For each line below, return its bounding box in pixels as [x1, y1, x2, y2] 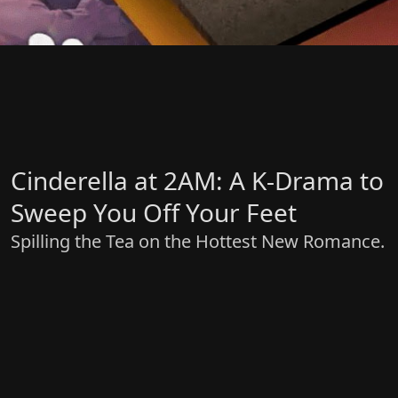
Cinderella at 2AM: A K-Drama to [11, 163, 384, 198]
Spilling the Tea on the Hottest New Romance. [11, 229, 385, 254]
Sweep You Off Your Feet [11, 195, 297, 230]
